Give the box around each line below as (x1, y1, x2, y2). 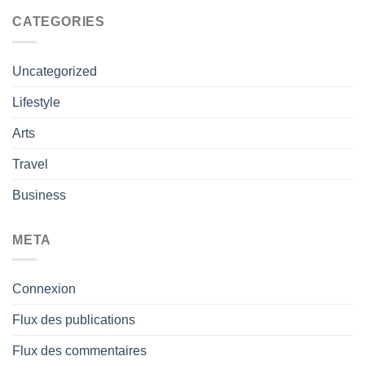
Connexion (12, 282, 76, 297)
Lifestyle (12, 95, 60, 109)
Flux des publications (12, 313, 135, 328)
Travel (12, 156, 48, 171)
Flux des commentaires (12, 344, 147, 358)
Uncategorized (12, 64, 97, 78)
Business (12, 187, 66, 202)
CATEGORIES (12, 15, 105, 29)
